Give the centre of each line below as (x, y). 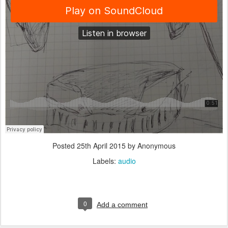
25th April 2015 (101, 145)
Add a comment (122, 204)
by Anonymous (151, 145)
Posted (65, 145)
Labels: (105, 161)
